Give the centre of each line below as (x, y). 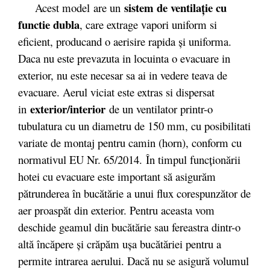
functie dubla (49, 25)
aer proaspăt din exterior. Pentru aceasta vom (116, 210)
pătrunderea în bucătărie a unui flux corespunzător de (134, 193)
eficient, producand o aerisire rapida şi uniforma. (125, 42)
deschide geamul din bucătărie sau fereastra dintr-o (129, 227)
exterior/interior (70, 109)
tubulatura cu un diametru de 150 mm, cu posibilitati (134, 126)
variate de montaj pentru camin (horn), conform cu (130, 143)
